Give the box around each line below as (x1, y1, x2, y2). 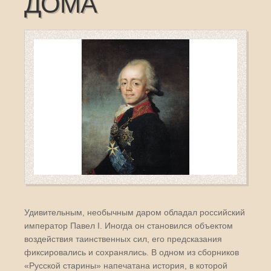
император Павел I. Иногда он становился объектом (24, 220, 233, 230)
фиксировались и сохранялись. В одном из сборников (24, 247, 239, 257)
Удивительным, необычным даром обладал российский (24, 207, 245, 217)
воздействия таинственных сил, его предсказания (24, 233, 222, 244)
